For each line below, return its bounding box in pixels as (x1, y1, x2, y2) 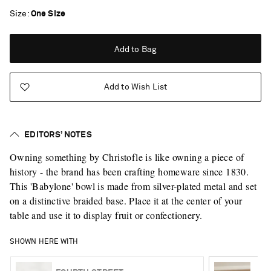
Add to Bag (114, 45, 157, 54)
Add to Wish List (103, 82, 168, 91)
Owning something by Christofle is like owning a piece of (10, 150, 244, 163)
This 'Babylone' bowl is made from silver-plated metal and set (10, 179, 257, 192)
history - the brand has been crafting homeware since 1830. (10, 165, 249, 178)
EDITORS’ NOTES (24, 130, 92, 139)
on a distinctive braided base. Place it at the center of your (10, 194, 243, 207)
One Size (30, 9, 65, 18)
